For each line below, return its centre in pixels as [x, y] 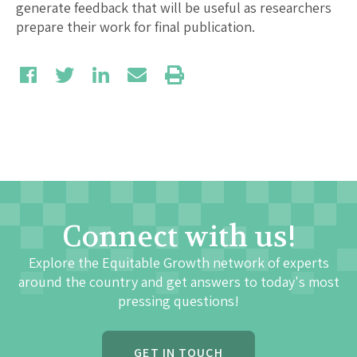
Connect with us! [178, 236]
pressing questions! [178, 300]
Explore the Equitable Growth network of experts [178, 262]
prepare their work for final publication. [135, 26]
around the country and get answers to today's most [178, 281]
